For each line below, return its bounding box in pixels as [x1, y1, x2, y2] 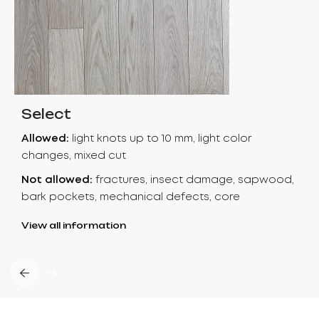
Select [21, 105, 71, 122]
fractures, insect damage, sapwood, [93, 174, 294, 185]
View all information [21, 219, 126, 231]
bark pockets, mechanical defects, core [21, 192, 240, 202]
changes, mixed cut [21, 150, 126, 161]
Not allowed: [21, 174, 93, 185]
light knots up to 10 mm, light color [69, 133, 251, 144]
